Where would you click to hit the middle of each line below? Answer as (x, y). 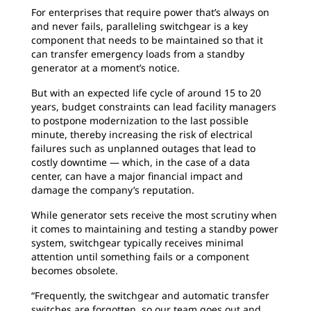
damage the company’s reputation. (113, 190)
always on (246, 12)
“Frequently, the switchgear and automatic (132, 296)
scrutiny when (244, 215)
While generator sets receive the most (121, 215)
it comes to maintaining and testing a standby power (155, 229)
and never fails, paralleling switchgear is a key (140, 26)
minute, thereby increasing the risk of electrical (142, 135)
